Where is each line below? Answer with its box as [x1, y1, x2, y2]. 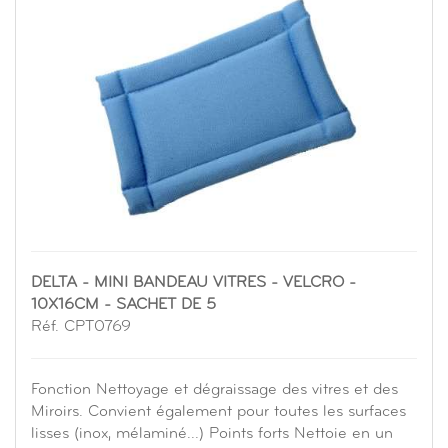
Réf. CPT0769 [31, 319, 131, 336]
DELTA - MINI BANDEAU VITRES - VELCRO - [31, 275, 356, 292]
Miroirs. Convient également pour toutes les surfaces [31, 404, 406, 421]
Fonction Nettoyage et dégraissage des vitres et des [31, 382, 398, 399]
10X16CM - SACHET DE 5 [31, 297, 216, 314]
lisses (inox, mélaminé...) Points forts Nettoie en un [31, 426, 393, 443]
